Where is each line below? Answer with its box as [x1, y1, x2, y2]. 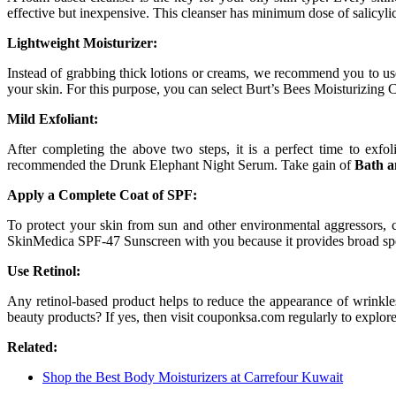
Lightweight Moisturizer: [7, 34, 157, 50]
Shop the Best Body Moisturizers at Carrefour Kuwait [42, 369, 343, 385]
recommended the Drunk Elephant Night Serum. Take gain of [7, 156, 354, 172]
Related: [7, 339, 57, 354]
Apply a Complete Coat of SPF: [7, 187, 197, 202]
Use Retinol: [7, 263, 80, 278]
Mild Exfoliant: [7, 110, 98, 126]
